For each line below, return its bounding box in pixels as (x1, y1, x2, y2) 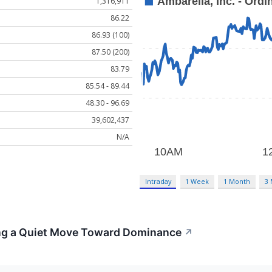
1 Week (185, 177, 209, 186)
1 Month (223, 177, 251, 186)
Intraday (144, 177, 171, 186)
